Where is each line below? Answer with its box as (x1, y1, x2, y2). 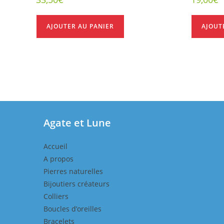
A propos (43, 154, 73, 164)
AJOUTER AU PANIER (46, 21, 114, 30)
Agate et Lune (43, 116, 111, 130)
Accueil (43, 141, 67, 151)
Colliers (43, 191, 68, 201)
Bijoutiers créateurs (43, 179, 109, 189)
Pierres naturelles (43, 166, 103, 176)
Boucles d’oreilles (43, 204, 101, 214)
